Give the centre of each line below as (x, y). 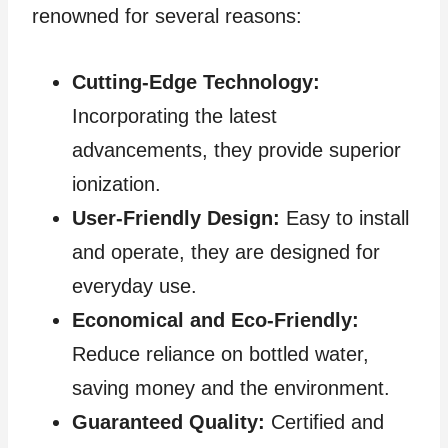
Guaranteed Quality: (168, 421)
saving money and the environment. (231, 387)
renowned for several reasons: (167, 15)
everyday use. (134, 285)
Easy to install (344, 217)
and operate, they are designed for (226, 251)
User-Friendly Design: (176, 217)
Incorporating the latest (174, 115)
